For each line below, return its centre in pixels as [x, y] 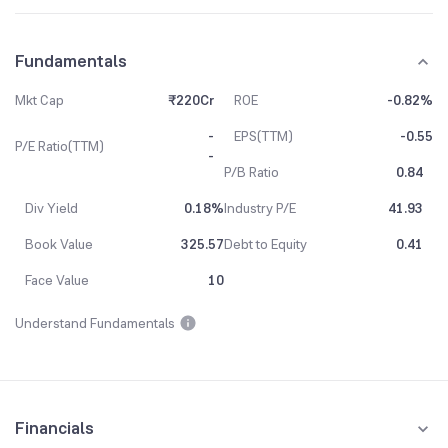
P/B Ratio [251, 172]
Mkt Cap [39, 100]
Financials [54, 428]
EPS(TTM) [263, 136]
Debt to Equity [265, 244]
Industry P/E [260, 208]
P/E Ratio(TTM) [59, 146]
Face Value [57, 280]
